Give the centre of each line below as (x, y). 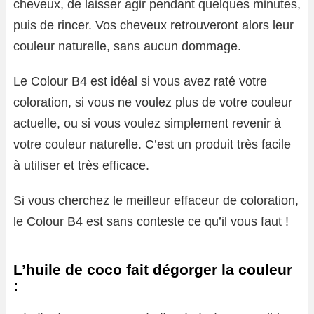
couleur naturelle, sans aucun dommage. (127, 46)
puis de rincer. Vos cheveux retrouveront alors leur (153, 25)
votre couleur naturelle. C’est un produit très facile (152, 144)
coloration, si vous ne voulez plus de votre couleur (153, 102)
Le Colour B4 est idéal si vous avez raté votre (140, 81)
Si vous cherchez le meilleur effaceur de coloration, (156, 200)
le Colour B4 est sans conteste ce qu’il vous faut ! (151, 221)
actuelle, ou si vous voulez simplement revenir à (147, 123)
